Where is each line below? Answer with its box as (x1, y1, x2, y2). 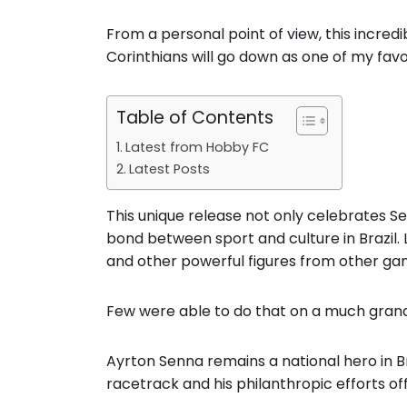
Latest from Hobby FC (124, 138, 269, 156)
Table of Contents (116, 105, 273, 131)
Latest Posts (128, 160, 210, 178)
